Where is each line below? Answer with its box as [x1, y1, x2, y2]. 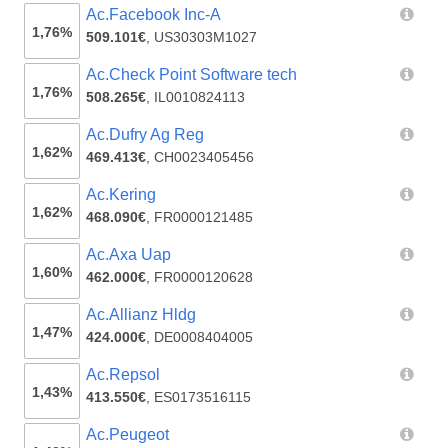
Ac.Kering [86, 186, 157, 204]
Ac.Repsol [86, 366, 161, 384]
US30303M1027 [154, 29, 258, 46]
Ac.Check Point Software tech [86, 66, 298, 84]
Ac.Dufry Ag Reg [86, 126, 205, 144]
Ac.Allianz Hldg [86, 306, 197, 324]
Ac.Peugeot [86, 426, 170, 444]
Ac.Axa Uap [86, 246, 172, 264]
